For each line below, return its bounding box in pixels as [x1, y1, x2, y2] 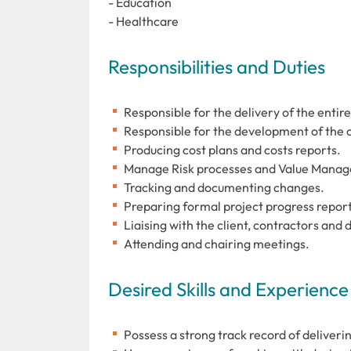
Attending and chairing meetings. [124, 235, 309, 251]
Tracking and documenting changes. [124, 179, 324, 195]
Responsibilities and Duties [108, 54, 325, 78]
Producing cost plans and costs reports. [124, 141, 341, 157]
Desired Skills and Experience [108, 277, 349, 301]
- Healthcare [108, 13, 179, 29]
